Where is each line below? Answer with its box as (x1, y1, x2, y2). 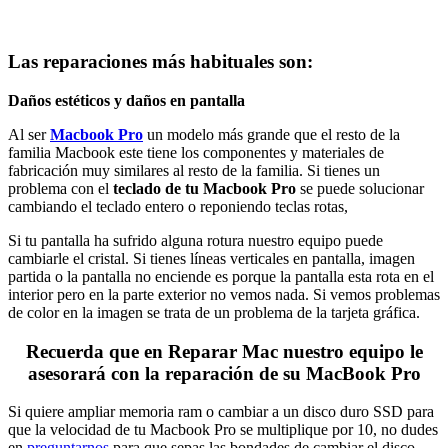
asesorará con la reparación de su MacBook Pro (27, 362, 421, 384)
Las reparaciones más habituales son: (8, 51, 313, 73)
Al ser (8, 126, 50, 143)
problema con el (8, 180, 109, 197)
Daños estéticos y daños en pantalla (8, 92, 245, 109)
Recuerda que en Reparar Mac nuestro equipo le (25, 340, 423, 362)
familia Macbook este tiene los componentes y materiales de (8, 144, 384, 161)
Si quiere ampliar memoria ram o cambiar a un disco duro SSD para (8, 403, 434, 421)
